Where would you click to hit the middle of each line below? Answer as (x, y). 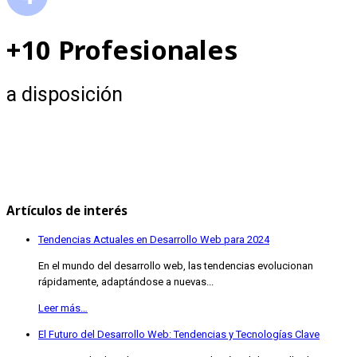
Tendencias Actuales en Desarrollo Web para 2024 (154, 240)
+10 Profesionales (122, 49)
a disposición (65, 94)
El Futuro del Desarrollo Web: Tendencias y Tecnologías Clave (179, 335)
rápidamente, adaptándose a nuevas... (126, 282)
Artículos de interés (67, 211)
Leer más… (63, 308)
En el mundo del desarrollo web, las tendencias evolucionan (176, 266)
